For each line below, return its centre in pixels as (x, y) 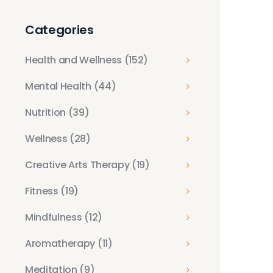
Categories (59, 30)
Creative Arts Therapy (78, 165)
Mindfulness (55, 217)
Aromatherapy (61, 243)
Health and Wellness (75, 60)
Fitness (43, 191)
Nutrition (47, 112)
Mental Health (59, 86)
